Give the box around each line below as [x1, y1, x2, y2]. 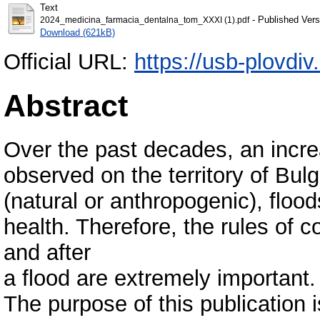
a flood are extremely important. [4, 265, 316, 291]
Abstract [4, 88, 128, 123]
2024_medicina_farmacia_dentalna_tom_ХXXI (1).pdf [40, 15, 249, 24]
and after [4, 239, 91, 265]
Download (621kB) [40, 26, 115, 38]
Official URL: [4, 49, 134, 74]
